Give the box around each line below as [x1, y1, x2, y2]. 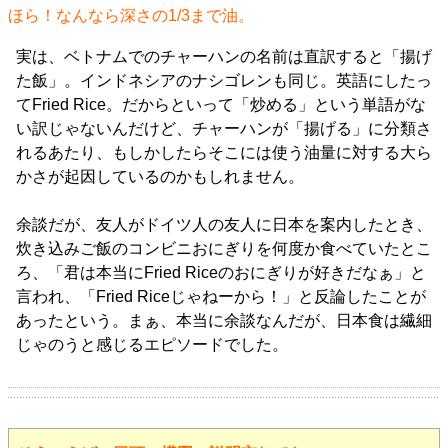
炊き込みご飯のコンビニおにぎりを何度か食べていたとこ [16, 240, 432, 257]
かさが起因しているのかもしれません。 [16, 168, 304, 185]
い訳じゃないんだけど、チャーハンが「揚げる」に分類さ [16, 120, 432, 137]
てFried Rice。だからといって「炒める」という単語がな [16, 96, 426, 113]
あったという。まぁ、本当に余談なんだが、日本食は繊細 [16, 312, 432, 329]
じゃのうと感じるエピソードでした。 [16, 336, 288, 353]
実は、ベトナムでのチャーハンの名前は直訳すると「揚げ [16, 48, 432, 65]
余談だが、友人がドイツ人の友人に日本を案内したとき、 [16, 216, 432, 233]
